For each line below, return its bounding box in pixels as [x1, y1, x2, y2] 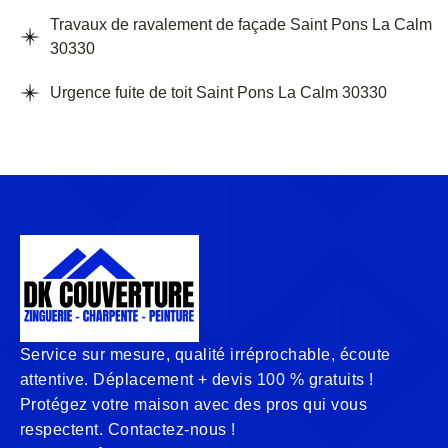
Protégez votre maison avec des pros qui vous [20, 396, 368, 414]
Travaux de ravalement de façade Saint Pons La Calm [50, 16, 432, 34]
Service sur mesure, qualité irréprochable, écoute [20, 346, 391, 364]
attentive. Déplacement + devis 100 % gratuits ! [20, 371, 374, 389]
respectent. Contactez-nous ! [20, 421, 236, 439]
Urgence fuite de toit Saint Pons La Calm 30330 [50, 84, 387, 102]
